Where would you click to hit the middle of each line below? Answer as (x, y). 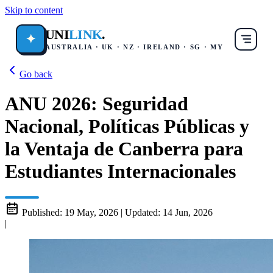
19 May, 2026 (91, 212)
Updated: (143, 212)
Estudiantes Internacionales (120, 172)
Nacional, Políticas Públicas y (127, 126)
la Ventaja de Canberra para (124, 149)
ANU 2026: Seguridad (97, 104)
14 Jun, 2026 (188, 212)
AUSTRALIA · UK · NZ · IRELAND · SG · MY (134, 47)
